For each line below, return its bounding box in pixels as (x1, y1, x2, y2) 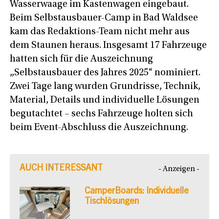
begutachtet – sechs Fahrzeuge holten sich (10, 109, 193, 119)
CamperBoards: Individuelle (84, 187, 189, 197)
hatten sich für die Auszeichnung (10, 54, 153, 65)
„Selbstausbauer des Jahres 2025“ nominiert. (10, 68, 200, 78)
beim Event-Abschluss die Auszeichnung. (10, 123, 188, 133)
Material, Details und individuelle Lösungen (10, 95, 199, 106)
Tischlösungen (84, 197, 139, 207)
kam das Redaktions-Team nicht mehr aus (10, 27, 190, 37)
